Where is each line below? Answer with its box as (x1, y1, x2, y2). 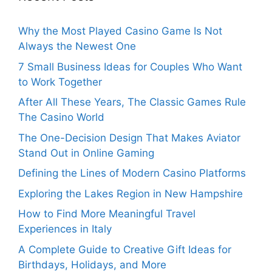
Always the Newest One (18, 40, 136, 53)
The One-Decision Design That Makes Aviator (18, 131, 240, 144)
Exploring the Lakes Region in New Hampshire (18, 187, 243, 200)
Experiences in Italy (18, 223, 112, 236)
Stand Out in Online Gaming (18, 146, 154, 159)
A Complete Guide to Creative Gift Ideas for (18, 243, 231, 256)
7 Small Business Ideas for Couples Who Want (18, 60, 242, 73)
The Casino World (18, 111, 104, 124)
